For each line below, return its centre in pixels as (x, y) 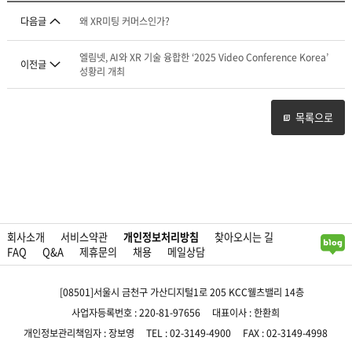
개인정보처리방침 (161, 237)
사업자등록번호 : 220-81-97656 (136, 313)
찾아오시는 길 (244, 237)
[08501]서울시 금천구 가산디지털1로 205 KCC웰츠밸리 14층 (181, 293)
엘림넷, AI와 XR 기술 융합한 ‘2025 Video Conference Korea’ (204, 58)
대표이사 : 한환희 (246, 313)
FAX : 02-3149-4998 (286, 334)
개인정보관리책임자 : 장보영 (79, 334)
